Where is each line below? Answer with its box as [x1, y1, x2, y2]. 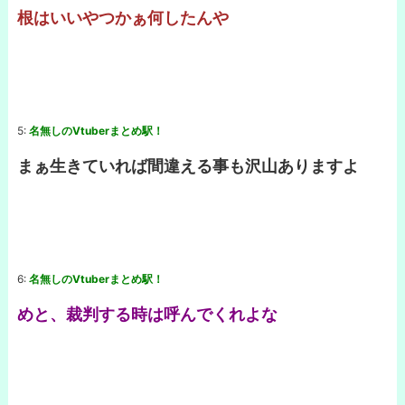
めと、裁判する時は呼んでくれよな [17, 304, 278, 324]
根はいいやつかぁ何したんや [17, 7, 229, 27]
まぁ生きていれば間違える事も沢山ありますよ [17, 155, 359, 175]
